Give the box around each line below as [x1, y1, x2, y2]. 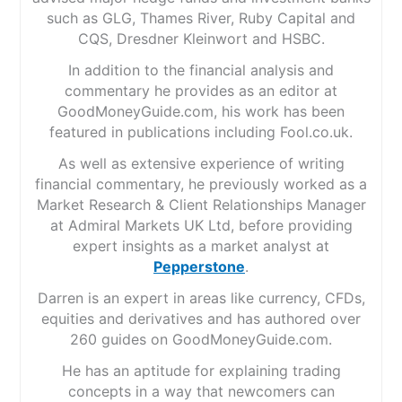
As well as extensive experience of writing [57, 153, 345, 172]
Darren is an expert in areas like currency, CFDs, [37, 288, 365, 307]
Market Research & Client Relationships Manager [36, 195, 366, 214]
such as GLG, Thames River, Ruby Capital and [47, 8, 355, 27]
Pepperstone [153, 257, 245, 275]
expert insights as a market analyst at [73, 236, 329, 255]
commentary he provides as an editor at [65, 81, 337, 100]
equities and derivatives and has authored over [41, 309, 361, 328]
